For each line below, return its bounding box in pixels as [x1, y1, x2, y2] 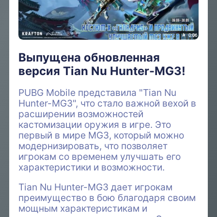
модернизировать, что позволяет [18, 140, 168, 152]
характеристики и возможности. [18, 161, 165, 173]
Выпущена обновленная [18, 50, 160, 65]
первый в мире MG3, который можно [18, 129, 185, 141]
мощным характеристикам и [18, 202, 148, 215]
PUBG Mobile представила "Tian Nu [18, 87, 177, 99]
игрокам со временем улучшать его [18, 151, 181, 163]
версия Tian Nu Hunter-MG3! [18, 64, 186, 78]
